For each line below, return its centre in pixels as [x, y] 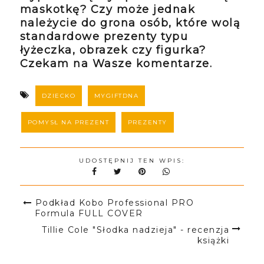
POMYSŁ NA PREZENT [68, 123]
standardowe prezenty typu [104, 37]
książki [213, 241]
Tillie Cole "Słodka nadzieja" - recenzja [136, 230]
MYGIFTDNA [116, 96]
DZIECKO [59, 96]
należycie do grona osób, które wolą [130, 23]
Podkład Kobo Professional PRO [115, 203]
